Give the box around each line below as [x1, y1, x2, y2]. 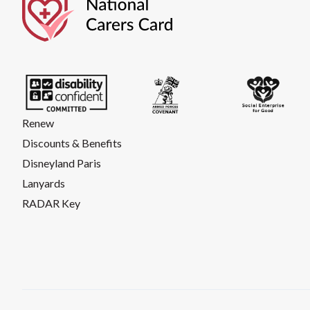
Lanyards [22, 176, 65, 190]
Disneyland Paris [22, 156, 101, 170]
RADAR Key [22, 196, 80, 210]
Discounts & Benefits [22, 136, 122, 149]
